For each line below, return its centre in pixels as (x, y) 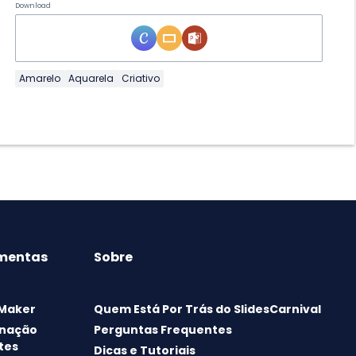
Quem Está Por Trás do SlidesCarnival (207, 310)
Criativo (141, 79)
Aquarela (91, 79)
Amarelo (40, 79)
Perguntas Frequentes (163, 330)
